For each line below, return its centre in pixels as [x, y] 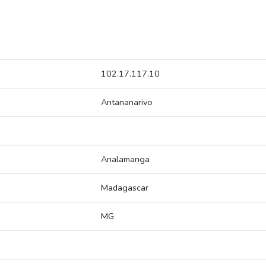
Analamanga [125, 159]
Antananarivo [127, 102]
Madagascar [125, 188]
